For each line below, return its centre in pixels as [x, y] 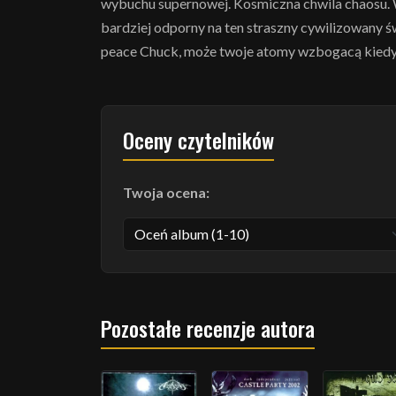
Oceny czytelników [198, 140]
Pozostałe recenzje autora [208, 328]
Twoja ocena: [166, 192]
